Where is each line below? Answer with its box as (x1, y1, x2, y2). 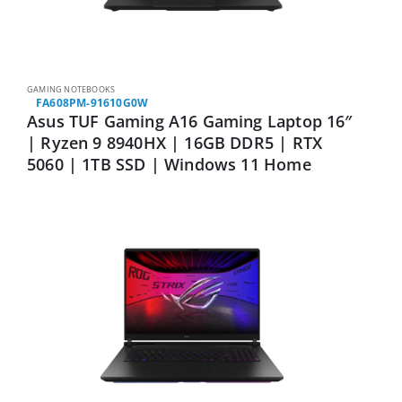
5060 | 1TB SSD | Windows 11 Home (27, 153, 311, 175)
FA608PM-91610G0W (36, 94, 149, 110)
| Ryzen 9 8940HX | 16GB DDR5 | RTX (27, 131, 323, 153)
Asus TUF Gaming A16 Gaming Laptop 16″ (27, 109, 353, 132)
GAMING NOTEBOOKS (27, 83, 116, 95)
